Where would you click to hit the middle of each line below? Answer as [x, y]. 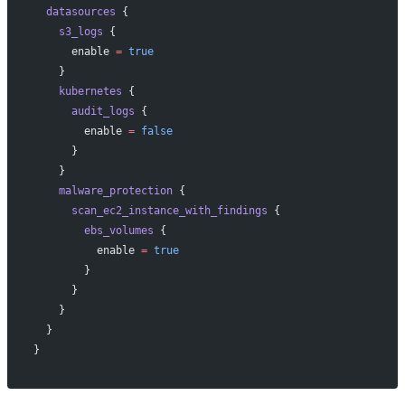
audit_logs [84, 111]
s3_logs [68, 31]
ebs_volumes [93, 230]
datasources [74, 11]
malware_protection [103, 190]
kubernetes [77, 91]
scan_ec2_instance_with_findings [150, 210]
